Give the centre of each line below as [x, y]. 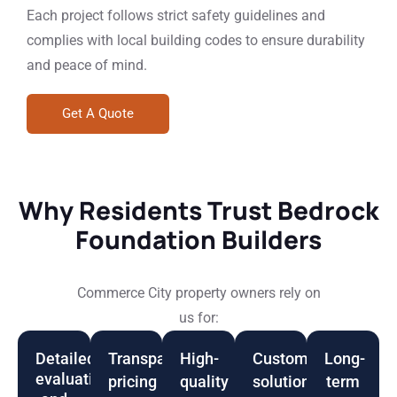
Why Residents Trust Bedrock [198, 210]
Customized [295, 358]
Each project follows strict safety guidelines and [176, 16]
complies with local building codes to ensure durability [196, 40]
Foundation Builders [198, 239]
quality [205, 381]
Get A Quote [98, 113]
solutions [285, 381]
